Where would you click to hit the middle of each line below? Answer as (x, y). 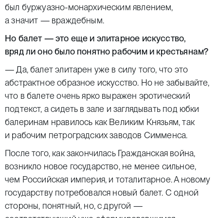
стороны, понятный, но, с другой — (74, 206)
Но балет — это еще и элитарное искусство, (96, 38)
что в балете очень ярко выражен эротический (98, 96)
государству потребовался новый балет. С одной (102, 192)
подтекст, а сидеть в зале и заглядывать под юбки (102, 109)
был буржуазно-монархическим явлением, (89, 7)
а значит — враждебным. (54, 20)
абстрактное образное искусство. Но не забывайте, (107, 82)
